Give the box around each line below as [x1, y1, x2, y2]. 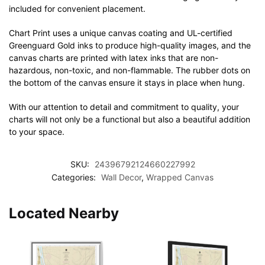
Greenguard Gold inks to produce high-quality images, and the [9, 40, 251, 50]
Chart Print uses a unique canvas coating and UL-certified [9, 27, 232, 38]
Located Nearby [9, 205, 119, 222]
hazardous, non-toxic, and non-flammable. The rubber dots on [9, 64, 250, 75]
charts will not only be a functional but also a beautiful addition [9, 114, 250, 124]
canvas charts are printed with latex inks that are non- [9, 52, 218, 63]
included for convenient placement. [9, 3, 146, 14]
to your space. [9, 126, 64, 137]
